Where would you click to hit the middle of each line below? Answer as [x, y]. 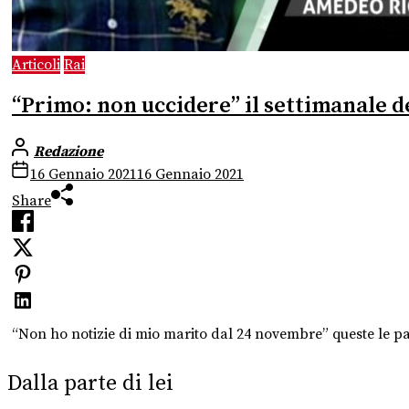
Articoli [36, 65]
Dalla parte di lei [90, 383]
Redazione [68, 151]
